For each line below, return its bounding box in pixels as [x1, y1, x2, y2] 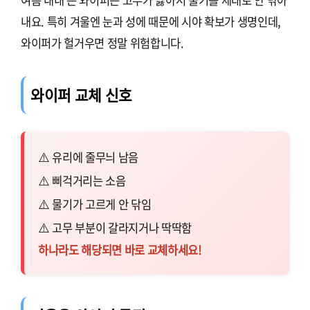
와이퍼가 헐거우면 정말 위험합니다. [21, 34, 184, 51]
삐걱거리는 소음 [52, 172, 126, 190]
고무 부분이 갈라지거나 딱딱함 [52, 219, 192, 237]
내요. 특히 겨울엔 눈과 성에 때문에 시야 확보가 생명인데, [21, 12, 282, 30]
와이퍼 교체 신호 [30, 84, 133, 107]
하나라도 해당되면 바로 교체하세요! [38, 241, 201, 259]
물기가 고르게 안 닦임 [52, 196, 152, 213]
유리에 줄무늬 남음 [52, 149, 139, 166]
